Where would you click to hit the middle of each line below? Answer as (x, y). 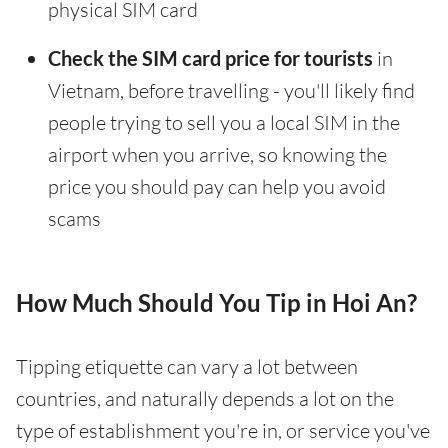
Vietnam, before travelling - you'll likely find (231, 91)
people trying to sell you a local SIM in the (224, 123)
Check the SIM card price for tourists (210, 58)
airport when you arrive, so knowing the (217, 155)
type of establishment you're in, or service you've (223, 431)
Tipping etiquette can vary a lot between (187, 367)
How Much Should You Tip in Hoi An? (216, 303)
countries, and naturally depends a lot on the (205, 399)
